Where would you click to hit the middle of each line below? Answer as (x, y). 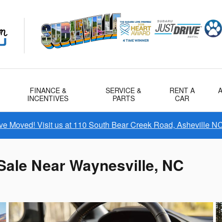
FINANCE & (48, 90)
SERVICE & (124, 90)
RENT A (182, 90)
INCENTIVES (48, 98)
